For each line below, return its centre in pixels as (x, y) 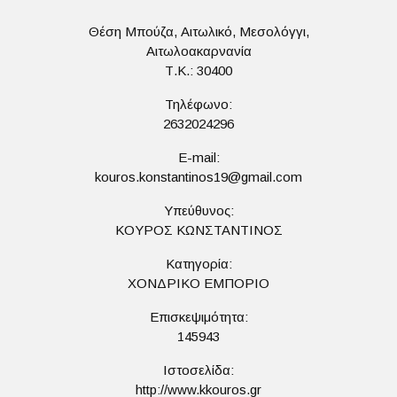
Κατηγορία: (198, 264)
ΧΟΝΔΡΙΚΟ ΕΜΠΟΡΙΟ (198, 283)
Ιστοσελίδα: (198, 370)
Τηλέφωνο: (198, 104)
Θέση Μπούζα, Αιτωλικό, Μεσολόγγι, (198, 31)
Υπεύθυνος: (198, 210)
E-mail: (198, 157)
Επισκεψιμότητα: (198, 317)
